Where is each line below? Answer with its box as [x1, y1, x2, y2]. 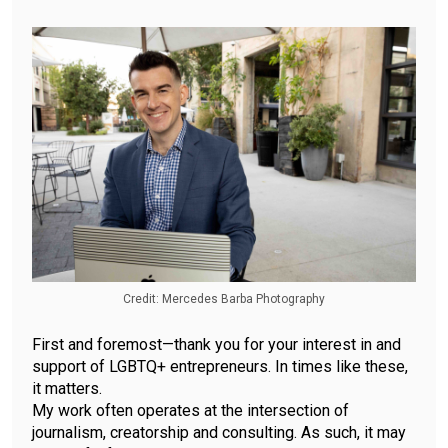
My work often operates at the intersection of [32, 401, 349, 421]
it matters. [32, 379, 102, 399]
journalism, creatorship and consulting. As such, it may [32, 423, 406, 443]
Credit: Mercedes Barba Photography [122, 292, 325, 307]
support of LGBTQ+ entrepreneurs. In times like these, [32, 357, 408, 377]
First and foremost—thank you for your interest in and [32, 335, 401, 355]
